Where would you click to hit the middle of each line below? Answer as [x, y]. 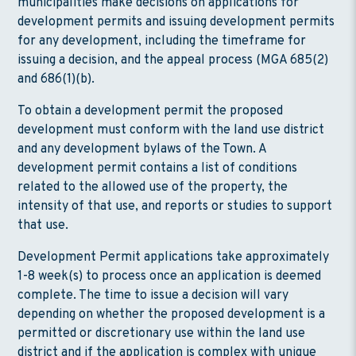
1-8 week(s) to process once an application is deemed [170, 276]
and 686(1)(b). [58, 79]
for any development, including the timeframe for [162, 41]
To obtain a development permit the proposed [151, 111]
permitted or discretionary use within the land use [162, 333]
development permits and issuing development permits [176, 22]
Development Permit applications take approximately [174, 257]
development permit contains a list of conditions [158, 168]
